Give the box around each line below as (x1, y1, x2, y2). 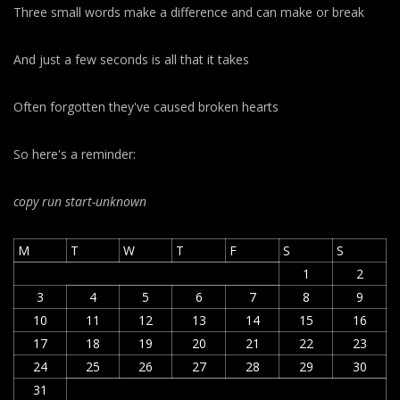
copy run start (13, 193, 92, 211)
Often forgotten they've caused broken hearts (13, 98, 279, 116)
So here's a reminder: (13, 146, 136, 163)
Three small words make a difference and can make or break (13, 4, 364, 21)
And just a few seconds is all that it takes (13, 51, 249, 69)
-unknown (92, 193, 146, 211)
